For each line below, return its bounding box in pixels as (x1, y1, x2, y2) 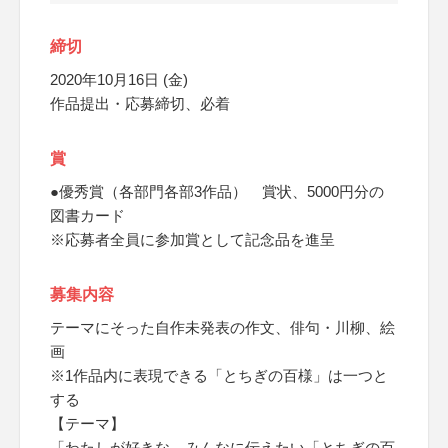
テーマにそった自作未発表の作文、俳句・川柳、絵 (50, 319, 395, 336)
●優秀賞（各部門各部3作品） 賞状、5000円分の (50, 183, 384, 200)
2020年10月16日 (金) (50, 71, 188, 88)
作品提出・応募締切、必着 (50, 95, 230, 112)
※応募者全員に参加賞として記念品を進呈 (50, 231, 335, 248)
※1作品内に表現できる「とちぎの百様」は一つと (50, 367, 388, 384)
